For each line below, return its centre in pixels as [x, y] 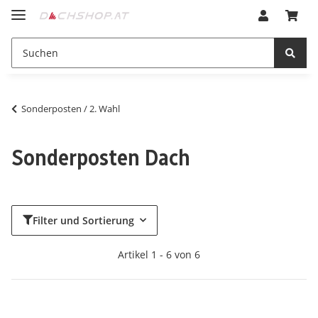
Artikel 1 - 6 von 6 [159, 254]
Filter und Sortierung [83, 220]
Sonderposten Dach [101, 157]
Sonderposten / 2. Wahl [71, 108]
